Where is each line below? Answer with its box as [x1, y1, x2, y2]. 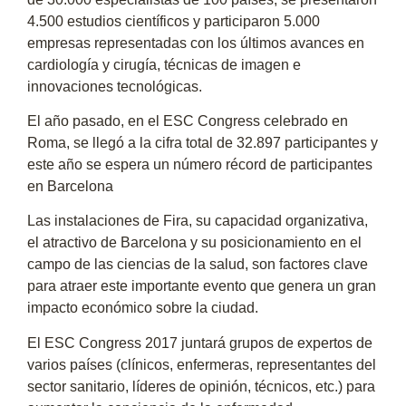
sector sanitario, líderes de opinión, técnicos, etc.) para [27, 378, 375, 394]
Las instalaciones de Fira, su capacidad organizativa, [27, 213, 368, 229]
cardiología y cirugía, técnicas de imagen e [27, 56, 301, 72]
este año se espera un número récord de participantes [27, 156, 372, 172]
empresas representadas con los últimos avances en [27, 34, 364, 51]
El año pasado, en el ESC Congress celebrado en [27, 112, 348, 129]
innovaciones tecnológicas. [27, 78, 202, 94]
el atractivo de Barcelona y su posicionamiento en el [27, 235, 362, 251]
